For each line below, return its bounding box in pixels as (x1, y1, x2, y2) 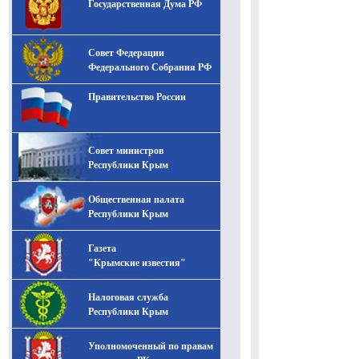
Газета (88, 242, 116, 254)
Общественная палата (88, 193, 184, 205)
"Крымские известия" (88, 256, 186, 268)
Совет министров (88, 144, 163, 156)
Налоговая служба (88, 291, 168, 303)
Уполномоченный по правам (88, 340, 213, 352)
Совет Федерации (88, 46, 164, 58)
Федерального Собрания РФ (88, 61, 212, 73)
